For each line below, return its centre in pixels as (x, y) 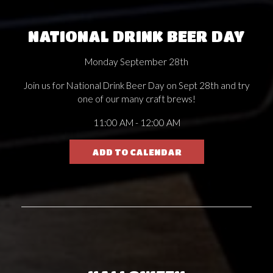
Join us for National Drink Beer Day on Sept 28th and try (136, 85)
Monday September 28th (136, 61)
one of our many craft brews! (136, 98)
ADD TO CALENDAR (136, 151)
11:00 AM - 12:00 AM (136, 122)
